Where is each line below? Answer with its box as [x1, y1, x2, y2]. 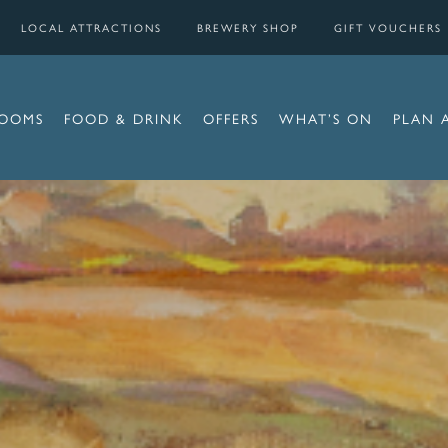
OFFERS [202, 107, 259, 128]
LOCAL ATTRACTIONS [21, 20, 162, 35]
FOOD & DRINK [63, 107, 183, 128]
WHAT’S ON [278, 107, 373, 128]
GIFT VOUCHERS [334, 20, 442, 35]
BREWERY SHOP [197, 20, 299, 35]
